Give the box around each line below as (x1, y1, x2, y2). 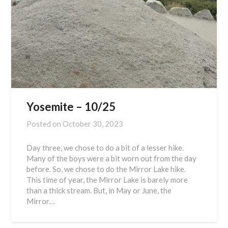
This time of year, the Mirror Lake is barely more (26, 175, 188, 185)
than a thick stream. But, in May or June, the (26, 186, 172, 195)
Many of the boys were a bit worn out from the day (26, 154, 197, 163)
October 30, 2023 (63, 119, 124, 129)
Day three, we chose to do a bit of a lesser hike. (26, 143, 184, 153)
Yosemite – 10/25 (26, 100, 116, 114)
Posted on (26, 119, 63, 129)
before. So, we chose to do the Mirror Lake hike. (26, 164, 186, 174)
